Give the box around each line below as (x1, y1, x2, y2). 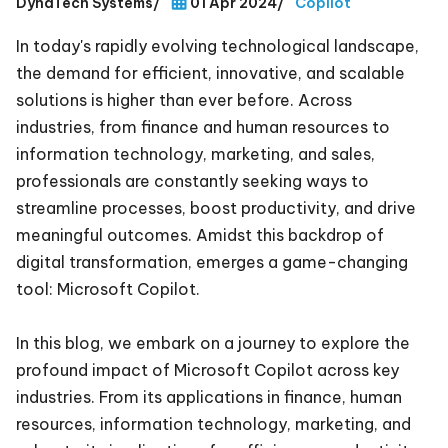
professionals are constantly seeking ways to (16, 170, 369, 191)
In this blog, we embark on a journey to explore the (16, 332, 410, 353)
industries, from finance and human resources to (16, 116, 390, 137)
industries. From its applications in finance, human (16, 386, 402, 407)
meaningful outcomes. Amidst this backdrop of (16, 224, 384, 245)
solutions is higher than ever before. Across (16, 89, 352, 110)
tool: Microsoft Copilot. (16, 278, 204, 299)
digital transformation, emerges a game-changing (16, 251, 408, 272)
